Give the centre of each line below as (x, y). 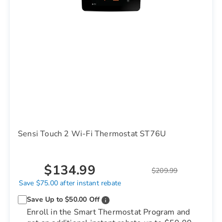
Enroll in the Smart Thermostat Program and (109, 212)
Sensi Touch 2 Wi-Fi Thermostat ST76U (92, 134)
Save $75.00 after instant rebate (70, 183)
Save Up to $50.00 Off (63, 199)
